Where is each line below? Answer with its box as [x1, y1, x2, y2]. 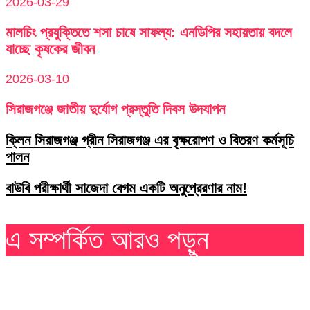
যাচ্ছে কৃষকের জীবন [6, 40, 95, 57]
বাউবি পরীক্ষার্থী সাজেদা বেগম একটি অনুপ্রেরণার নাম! [6, 179, 247, 196]
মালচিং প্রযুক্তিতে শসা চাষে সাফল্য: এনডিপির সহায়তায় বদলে [6, 24, 292, 40]
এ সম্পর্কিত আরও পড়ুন [6, 224, 209, 255]
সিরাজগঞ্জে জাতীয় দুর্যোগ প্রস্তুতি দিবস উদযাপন [6, 100, 225, 117]
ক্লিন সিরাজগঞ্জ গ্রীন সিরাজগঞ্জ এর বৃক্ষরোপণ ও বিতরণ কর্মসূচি [6, 131, 294, 148]
